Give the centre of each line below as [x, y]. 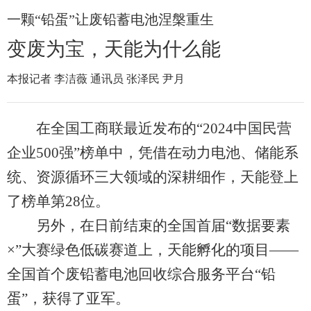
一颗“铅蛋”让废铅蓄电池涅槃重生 [110, 19]
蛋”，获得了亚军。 [68, 299]
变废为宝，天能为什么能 [114, 49]
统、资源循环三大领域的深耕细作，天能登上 [153, 177]
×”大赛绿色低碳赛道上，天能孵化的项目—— [153, 250]
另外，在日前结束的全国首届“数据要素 [149, 226]
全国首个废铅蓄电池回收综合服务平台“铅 [141, 274]
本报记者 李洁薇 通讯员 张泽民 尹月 [96, 79]
